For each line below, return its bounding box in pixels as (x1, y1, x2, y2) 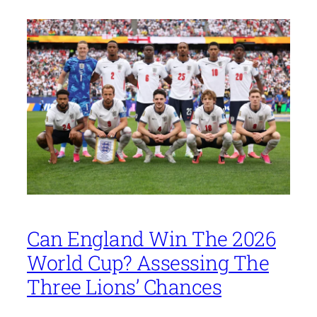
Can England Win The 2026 (27, 224, 276, 252)
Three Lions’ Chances (27, 272, 221, 300)
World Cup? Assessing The (27, 248, 269, 276)
